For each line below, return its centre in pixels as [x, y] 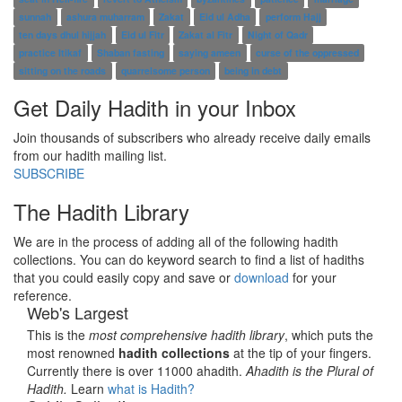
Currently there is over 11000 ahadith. [136, 371]
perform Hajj [293, 17]
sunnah [35, 17]
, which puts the [329, 335]
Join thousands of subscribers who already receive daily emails [192, 137]
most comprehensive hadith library [187, 335]
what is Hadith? [151, 389]
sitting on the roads [63, 70]
